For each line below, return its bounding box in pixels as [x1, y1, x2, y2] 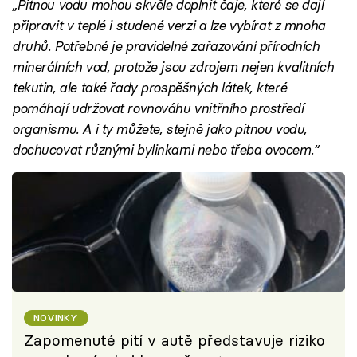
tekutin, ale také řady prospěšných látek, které [12, 79, 287, 96]
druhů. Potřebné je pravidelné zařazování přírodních [12, 37, 320, 55]
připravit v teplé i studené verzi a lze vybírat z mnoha [12, 17, 325, 34]
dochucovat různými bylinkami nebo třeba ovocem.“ [12, 141, 318, 159]
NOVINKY [33, 311, 79, 324]
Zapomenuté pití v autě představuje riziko [24, 331, 325, 350]
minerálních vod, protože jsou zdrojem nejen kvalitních [12, 58, 334, 76]
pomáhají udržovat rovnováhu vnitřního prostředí [12, 100, 304, 117]
